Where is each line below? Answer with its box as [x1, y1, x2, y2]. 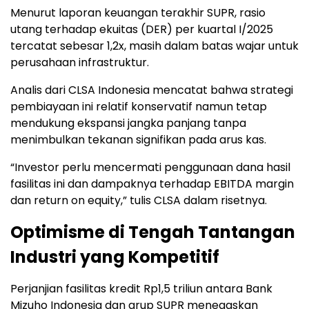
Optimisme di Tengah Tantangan [10, 220, 295, 243]
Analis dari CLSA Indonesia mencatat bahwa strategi [10, 81, 293, 98]
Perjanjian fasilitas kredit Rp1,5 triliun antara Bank [10, 280, 272, 297]
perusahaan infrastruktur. [10, 54, 149, 70]
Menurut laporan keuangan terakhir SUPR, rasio [10, 4, 266, 21]
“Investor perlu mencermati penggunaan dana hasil [10, 159, 290, 175]
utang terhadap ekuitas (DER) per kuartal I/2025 [10, 21, 273, 37]
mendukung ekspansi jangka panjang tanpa [10, 114, 246, 131]
